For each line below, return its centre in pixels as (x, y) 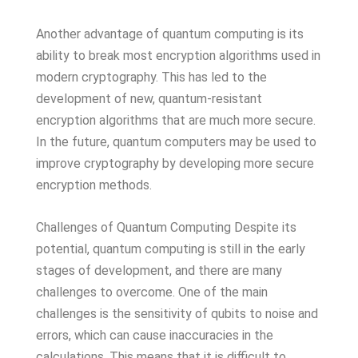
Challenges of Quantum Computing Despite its (166, 227)
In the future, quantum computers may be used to (176, 142)
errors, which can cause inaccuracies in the (155, 335)
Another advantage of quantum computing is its (170, 34)
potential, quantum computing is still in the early (171, 249)
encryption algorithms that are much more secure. (176, 120)
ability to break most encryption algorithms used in (178, 56)
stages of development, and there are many (159, 270)
